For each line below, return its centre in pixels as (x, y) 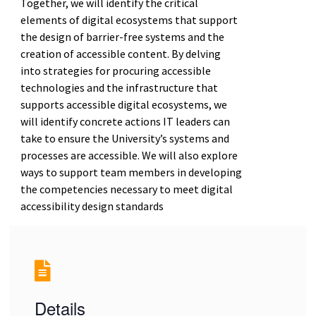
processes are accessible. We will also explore (129, 155)
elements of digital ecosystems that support (129, 19)
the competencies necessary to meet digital (126, 189)
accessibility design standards (92, 206)
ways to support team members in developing (131, 172)
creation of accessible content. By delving (120, 53)
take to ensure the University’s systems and (124, 138)
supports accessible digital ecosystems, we (123, 104)
